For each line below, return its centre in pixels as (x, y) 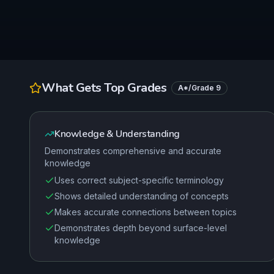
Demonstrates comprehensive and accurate (133, 151)
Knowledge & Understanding (117, 134)
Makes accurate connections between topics (146, 212)
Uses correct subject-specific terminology (139, 180)
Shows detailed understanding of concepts (142, 196)
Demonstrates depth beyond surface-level (141, 228)
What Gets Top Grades (104, 88)
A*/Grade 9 (199, 88)
